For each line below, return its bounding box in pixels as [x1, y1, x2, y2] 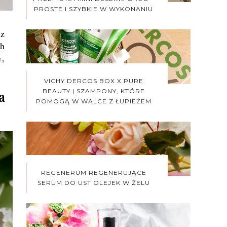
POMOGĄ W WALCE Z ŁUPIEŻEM [35, 97, 152, 105]
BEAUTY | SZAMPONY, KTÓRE [42, 87, 145, 95]
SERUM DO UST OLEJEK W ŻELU [37, 179, 150, 187]
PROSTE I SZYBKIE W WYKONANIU [34, 5, 153, 13]
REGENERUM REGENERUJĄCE [41, 169, 146, 177]
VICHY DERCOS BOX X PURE [44, 77, 143, 85]
